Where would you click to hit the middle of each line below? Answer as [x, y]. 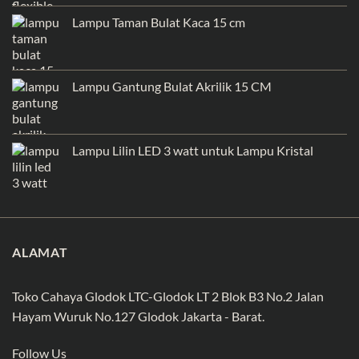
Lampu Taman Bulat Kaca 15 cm [159, 22]
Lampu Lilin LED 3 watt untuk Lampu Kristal [193, 151]
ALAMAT [40, 252]
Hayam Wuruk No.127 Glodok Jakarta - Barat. [138, 316]
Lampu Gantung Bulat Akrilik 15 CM [172, 87]
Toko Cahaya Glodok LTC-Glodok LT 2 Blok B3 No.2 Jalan [168, 296]
